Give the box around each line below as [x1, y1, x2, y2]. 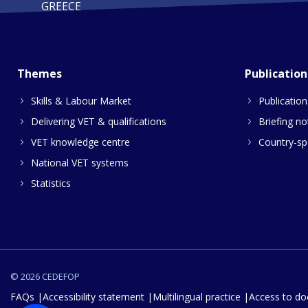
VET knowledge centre [31, 135, 130, 148]
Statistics [31, 176, 71, 190]
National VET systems [31, 155, 129, 169]
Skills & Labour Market [31, 93, 131, 107]
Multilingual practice [153, 289, 241, 303]
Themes [17, 65, 62, 81]
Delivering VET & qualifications [31, 114, 166, 128]
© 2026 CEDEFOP [10, 269, 80, 283]
